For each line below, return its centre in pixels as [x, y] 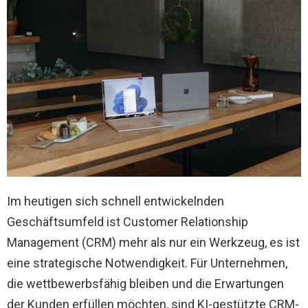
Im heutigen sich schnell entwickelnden [115, 201]
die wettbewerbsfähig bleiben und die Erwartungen [145, 283]
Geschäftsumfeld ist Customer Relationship [128, 221]
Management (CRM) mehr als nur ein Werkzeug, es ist [153, 242]
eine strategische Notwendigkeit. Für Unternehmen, [147, 263]
